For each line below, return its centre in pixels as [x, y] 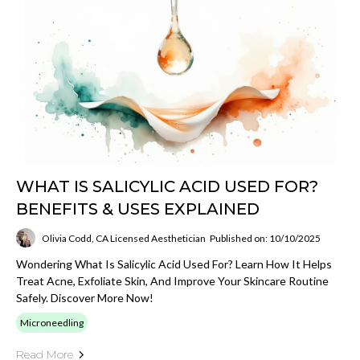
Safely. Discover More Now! [85, 298]
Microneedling [52, 323]
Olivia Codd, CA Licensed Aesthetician [124, 238]
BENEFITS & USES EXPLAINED [138, 209]
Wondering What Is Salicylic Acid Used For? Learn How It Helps [174, 264]
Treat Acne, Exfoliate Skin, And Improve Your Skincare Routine [172, 281]
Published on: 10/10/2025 [265, 238]
